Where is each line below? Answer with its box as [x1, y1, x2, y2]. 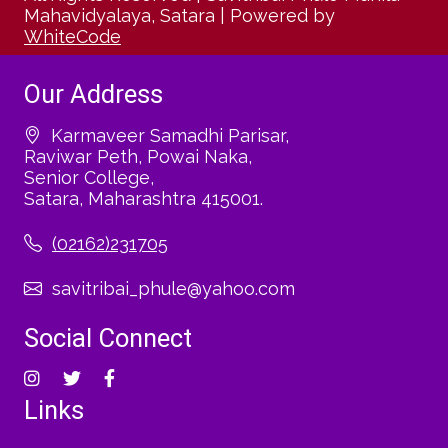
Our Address [24, 79, 163, 109]
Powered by [230, 5, 335, 26]
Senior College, [24, 167, 154, 188]
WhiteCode [24, 26, 121, 47]
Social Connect [24, 323, 192, 353]
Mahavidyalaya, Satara [24, 5, 215, 26]
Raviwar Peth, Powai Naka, [24, 146, 252, 167]
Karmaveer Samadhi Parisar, [51, 125, 289, 146]
